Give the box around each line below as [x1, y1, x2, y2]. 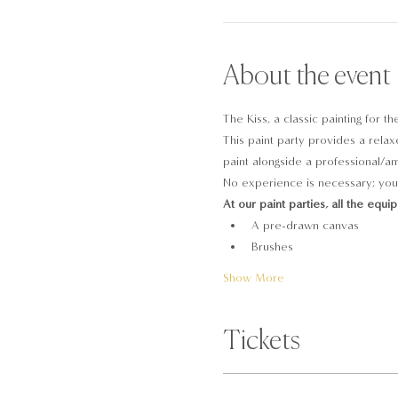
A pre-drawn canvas [251, 219, 359, 233]
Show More [222, 271, 284, 285]
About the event [222, 64, 391, 91]
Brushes [251, 240, 293, 254]
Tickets [222, 329, 300, 355]
